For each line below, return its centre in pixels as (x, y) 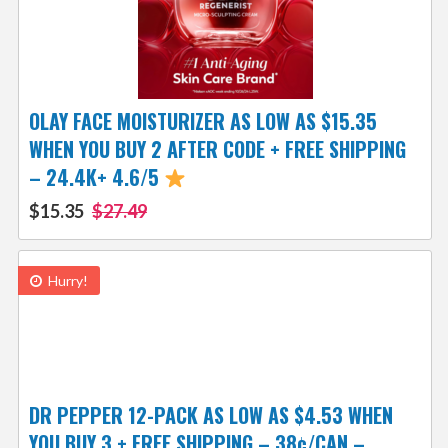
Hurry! (66, 281)
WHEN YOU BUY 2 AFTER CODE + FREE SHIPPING (217, 149)
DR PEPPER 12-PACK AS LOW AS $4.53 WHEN (210, 415)
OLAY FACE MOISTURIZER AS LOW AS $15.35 (202, 121)
